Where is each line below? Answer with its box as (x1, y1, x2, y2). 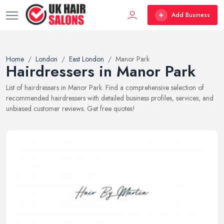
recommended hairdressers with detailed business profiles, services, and (6, 93, 213, 103)
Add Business (171, 10, 210, 19)
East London (69, 54, 104, 64)
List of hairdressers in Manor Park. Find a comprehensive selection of (6, 82, 204, 92)
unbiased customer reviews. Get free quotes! (6, 103, 135, 113)
